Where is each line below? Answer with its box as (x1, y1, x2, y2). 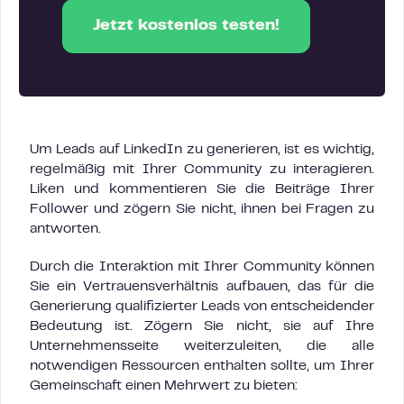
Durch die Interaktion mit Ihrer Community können (30, 260, 374, 273)
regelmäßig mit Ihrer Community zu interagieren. (30, 162, 374, 176)
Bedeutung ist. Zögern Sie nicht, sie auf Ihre (30, 319, 374, 333)
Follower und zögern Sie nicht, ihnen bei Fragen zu (30, 202, 374, 216)
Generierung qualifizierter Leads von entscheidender (30, 299, 374, 313)
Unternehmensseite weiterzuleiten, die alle (30, 339, 374, 353)
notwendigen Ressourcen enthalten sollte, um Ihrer (30, 359, 374, 372)
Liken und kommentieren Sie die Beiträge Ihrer (30, 182, 374, 196)
